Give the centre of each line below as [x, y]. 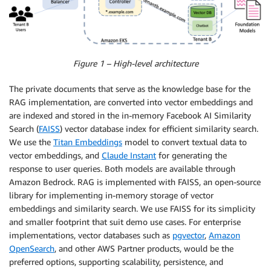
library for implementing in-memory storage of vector [111, 195]
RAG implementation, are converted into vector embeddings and [131, 102]
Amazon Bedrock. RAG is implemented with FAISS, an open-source [135, 181]
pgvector [188, 235]
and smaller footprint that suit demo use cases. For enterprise [125, 221]
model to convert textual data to [184, 142]
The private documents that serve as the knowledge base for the [130, 88]
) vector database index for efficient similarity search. [159, 128]
